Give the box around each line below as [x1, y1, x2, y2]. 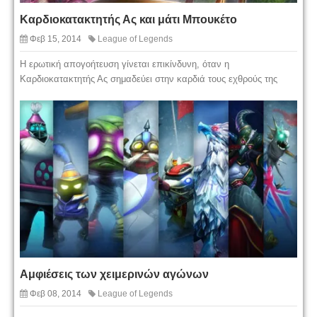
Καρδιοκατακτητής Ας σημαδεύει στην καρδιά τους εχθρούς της [20, 73, 277, 84]
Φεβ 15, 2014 [30, 33, 81, 44]
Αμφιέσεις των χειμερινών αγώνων [20, 268, 209, 281]
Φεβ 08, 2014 [30, 289, 81, 299]
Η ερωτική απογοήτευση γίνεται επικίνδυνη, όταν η [20, 58, 229, 69]
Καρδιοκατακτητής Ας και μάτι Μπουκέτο [20, 13, 237, 25]
